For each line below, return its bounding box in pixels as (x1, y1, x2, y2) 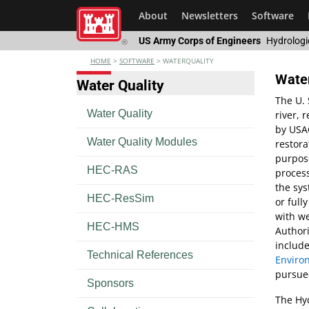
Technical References (87, 249, 193, 261)
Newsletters (181, 9, 238, 22)
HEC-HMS (87, 221, 139, 233)
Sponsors (87, 277, 134, 290)
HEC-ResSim (87, 192, 154, 205)
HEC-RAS (87, 164, 138, 177)
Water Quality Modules (87, 136, 197, 148)
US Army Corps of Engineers (139, 35, 261, 46)
